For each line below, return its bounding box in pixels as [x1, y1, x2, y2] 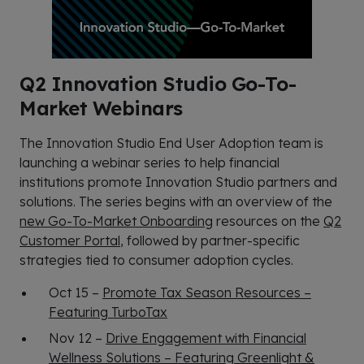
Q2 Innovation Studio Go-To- [19, 71, 297, 96]
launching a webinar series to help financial [19, 154, 279, 171]
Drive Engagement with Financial [106, 329, 306, 346]
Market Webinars [19, 95, 183, 120]
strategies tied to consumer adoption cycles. [19, 251, 293, 268]
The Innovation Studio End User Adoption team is [19, 134, 323, 151]
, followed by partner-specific [120, 232, 300, 249]
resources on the [213, 212, 323, 229]
